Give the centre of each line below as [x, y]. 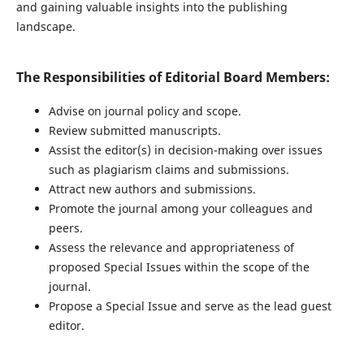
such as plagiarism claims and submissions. [169, 169]
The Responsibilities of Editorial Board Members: [173, 77]
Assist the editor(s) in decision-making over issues [185, 150]
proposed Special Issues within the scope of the [179, 267]
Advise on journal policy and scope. [145, 111]
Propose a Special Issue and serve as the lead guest [190, 306]
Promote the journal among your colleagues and [180, 208]
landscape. [45, 26]
